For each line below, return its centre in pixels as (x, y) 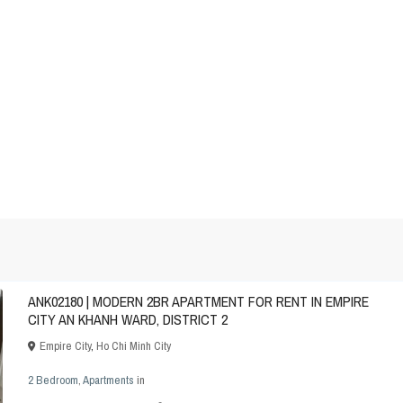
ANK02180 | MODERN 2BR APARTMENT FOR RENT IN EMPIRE (198, 302)
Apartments (108, 381)
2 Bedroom (53, 381)
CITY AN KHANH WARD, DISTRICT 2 (128, 320)
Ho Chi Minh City (134, 346)
